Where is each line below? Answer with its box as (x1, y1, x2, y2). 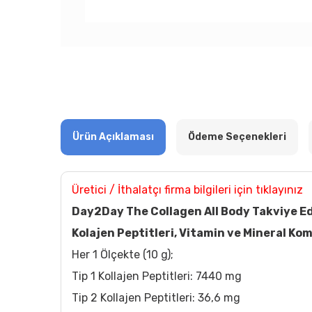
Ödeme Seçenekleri (188, 131, 286, 143)
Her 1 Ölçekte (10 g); (72, 248, 173, 261)
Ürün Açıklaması (72, 131, 154, 143)
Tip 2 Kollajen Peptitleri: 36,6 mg (72, 291, 240, 304)
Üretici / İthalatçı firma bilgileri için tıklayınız (72, 183, 303, 196)
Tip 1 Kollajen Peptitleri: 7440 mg (72, 270, 242, 283)
